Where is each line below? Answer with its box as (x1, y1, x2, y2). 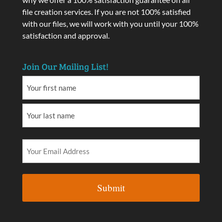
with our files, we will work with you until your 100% (22, 19, 199, 28)
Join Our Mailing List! (22, 60, 109, 73)
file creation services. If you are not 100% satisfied (22, 7, 191, 16)
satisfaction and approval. (22, 31, 110, 40)
